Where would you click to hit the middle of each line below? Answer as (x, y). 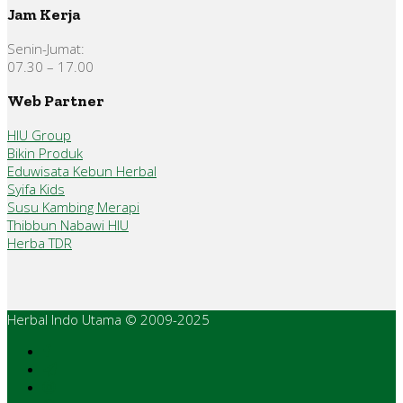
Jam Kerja (44, 14)
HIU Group (39, 134)
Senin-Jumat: (46, 48)
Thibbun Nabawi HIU (68, 224)
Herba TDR (40, 242)
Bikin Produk (45, 152)
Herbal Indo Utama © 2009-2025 (108, 319)
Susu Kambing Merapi (73, 206)
